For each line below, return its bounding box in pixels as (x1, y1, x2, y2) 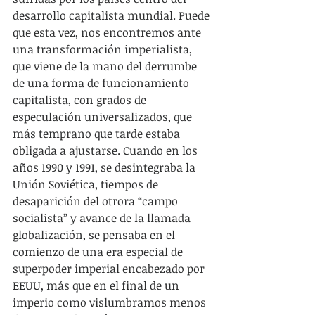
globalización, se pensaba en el (13, 226, 178, 243)
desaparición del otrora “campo (13, 193, 181, 209)
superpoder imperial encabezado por (13, 260, 207, 276)
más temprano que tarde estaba (13, 125, 183, 141)
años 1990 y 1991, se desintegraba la (13, 159, 198, 175)
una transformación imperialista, (13, 41, 195, 57)
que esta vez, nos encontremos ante (13, 24, 204, 40)
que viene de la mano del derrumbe (13, 58, 200, 74)
